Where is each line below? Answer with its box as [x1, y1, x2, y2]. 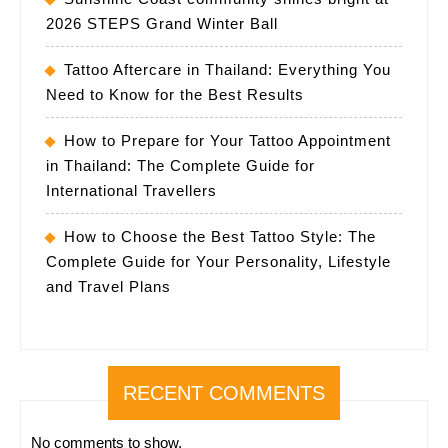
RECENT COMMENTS [123, 381, 325, 404]
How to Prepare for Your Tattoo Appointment [64, 131, 391, 149]
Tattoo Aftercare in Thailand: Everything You [64, 60, 391, 78]
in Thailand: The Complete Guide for [46, 156, 315, 174]
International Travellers [46, 181, 217, 199]
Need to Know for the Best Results [46, 85, 304, 103]
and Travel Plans [46, 277, 171, 295]
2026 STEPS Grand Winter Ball [46, 14, 278, 32]
